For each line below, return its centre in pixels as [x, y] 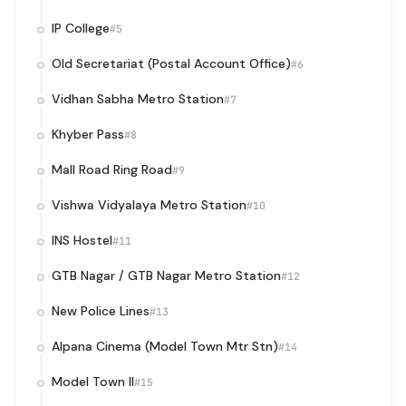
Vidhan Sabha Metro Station [138, 99]
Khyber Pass [88, 134]
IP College [81, 28]
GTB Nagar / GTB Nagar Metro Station [166, 275]
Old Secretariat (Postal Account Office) [171, 63]
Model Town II [93, 382]
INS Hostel [82, 240]
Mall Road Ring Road [112, 169]
